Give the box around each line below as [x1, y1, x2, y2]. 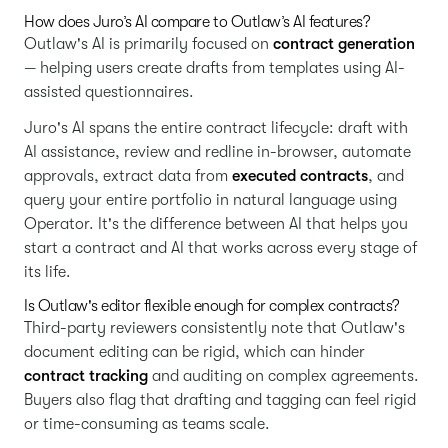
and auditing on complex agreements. [148, 367, 419, 385]
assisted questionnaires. [24, 83, 194, 101]
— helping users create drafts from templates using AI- [24, 59, 405, 77]
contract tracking [24, 367, 148, 385]
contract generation [273, 35, 415, 53]
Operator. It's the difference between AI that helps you [24, 215, 408, 233]
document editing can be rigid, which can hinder [24, 343, 365, 361]
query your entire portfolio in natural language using [24, 191, 397, 209]
